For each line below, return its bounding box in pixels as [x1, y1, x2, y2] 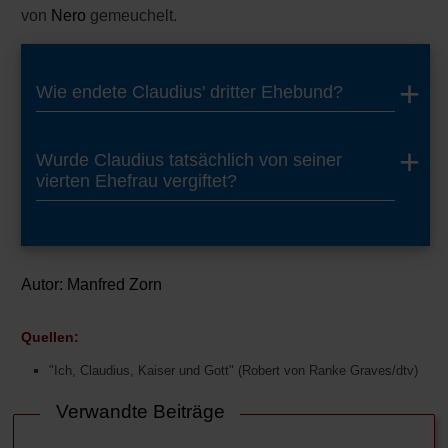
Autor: [21, 276, 63, 293]
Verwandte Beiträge [55, 401, 225, 422]
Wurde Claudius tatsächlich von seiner [36, 150, 342, 170]
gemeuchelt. [86, 7, 177, 24]
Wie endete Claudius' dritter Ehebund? [36, 82, 343, 102]
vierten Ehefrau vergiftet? [36, 171, 237, 191]
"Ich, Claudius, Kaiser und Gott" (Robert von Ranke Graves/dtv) [49, 363, 418, 378]
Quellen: [21, 329, 79, 345]
